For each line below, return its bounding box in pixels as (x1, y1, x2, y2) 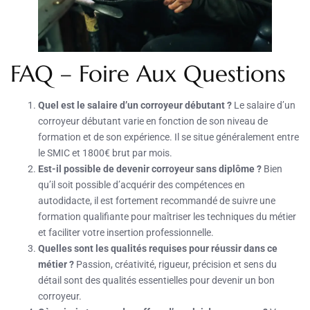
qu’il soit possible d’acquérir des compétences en (38, 179, 245, 190)
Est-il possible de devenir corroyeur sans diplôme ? (38, 163, 262, 174)
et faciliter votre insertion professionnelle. (38, 226, 214, 238)
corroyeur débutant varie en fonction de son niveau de (38, 115, 268, 127)
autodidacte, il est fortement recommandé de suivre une (38, 194, 275, 206)
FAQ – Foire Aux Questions (10, 59, 286, 88)
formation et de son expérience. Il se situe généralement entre (38, 131, 299, 143)
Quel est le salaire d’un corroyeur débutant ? (38, 99, 232, 111)
